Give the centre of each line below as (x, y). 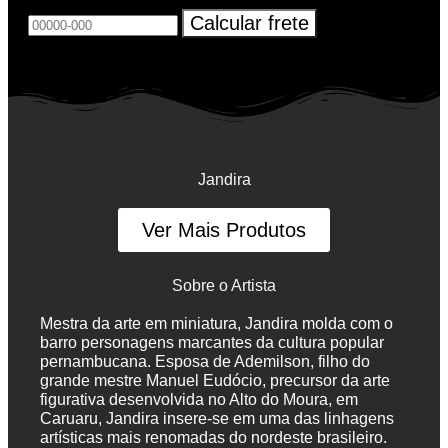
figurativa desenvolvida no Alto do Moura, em (199, 399)
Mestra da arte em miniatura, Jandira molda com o (216, 323)
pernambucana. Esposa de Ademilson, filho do (205, 361)
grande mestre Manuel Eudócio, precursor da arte (215, 380)
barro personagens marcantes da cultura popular (212, 342)
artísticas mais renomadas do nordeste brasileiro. (213, 437)
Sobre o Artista (224, 285)
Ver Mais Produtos (224, 230)
